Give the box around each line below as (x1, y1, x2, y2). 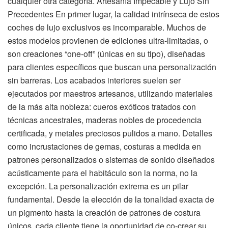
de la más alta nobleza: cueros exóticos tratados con (8, 100, 196, 112)
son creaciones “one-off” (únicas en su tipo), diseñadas (8, 47, 205, 60)
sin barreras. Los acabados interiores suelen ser (8, 74, 181, 86)
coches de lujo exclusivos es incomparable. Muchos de (8, 21, 206, 33)
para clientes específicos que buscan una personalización (8, 61, 216, 73)
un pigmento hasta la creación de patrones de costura (8, 206, 201, 218)
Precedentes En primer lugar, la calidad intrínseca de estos (8, 8, 219, 20)
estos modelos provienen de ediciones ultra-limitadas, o (8, 34, 208, 46)
